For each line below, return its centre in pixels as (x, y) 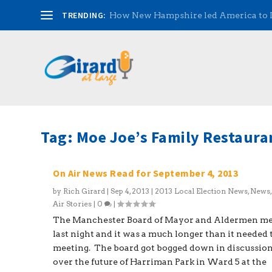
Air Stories (73, 204)
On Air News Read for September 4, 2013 (146, 173)
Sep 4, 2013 (130, 191)
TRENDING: (84, 15)
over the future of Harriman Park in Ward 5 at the (160, 262)
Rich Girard (84, 191)
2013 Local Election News (202, 191)
